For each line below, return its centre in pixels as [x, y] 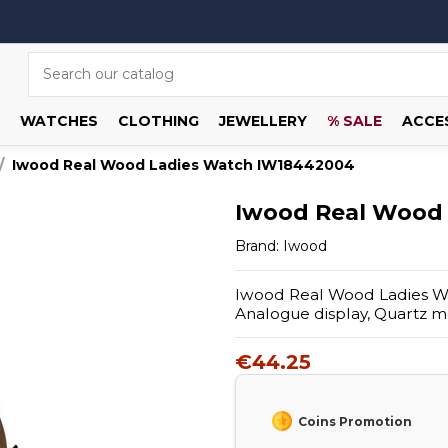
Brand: [256, 245]
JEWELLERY [262, 120]
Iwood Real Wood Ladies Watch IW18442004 [183, 164]
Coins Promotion [351, 421]
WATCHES [58, 120]
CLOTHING [158, 120]
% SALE [354, 120]
